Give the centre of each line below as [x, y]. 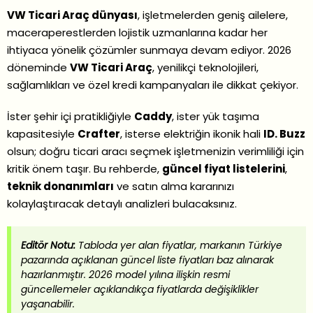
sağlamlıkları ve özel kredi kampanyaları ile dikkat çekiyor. [153, 85]
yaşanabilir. [48, 304]
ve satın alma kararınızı [174, 186]
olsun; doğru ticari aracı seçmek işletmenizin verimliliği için [155, 151]
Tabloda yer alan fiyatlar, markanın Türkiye [179, 246]
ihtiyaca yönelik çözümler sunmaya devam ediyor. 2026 [149, 50]
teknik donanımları [60, 186]
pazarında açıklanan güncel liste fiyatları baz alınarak [147, 260]
